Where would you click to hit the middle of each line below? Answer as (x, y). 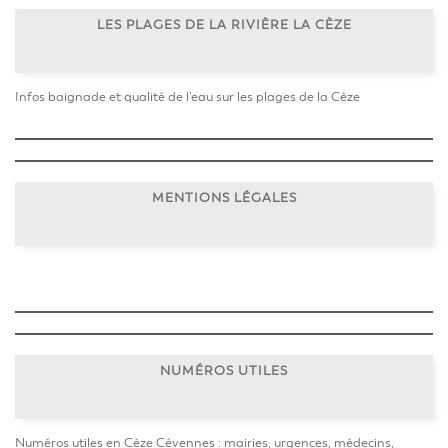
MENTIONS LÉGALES (224, 197)
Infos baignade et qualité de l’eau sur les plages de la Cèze (187, 97)
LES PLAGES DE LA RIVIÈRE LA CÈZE (224, 24)
